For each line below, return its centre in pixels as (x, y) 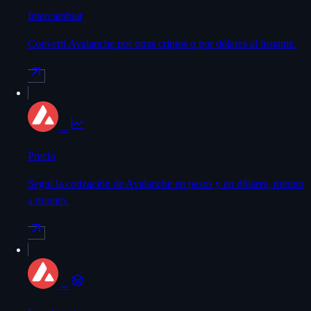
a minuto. (48, 200)
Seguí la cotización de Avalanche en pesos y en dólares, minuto (166, 183)
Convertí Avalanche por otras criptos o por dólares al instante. (162, 43)
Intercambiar (55, 15)
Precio (42, 155)
